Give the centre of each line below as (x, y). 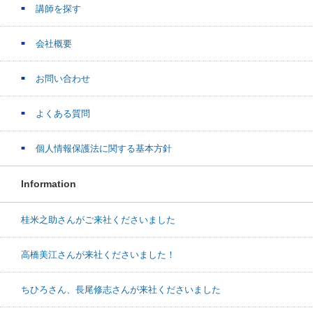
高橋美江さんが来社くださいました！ (98, 254)
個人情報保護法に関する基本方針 (104, 148)
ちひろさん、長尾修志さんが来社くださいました (121, 289)
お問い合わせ (63, 78)
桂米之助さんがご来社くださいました (98, 219)
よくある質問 (63, 113)
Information (49, 183)
